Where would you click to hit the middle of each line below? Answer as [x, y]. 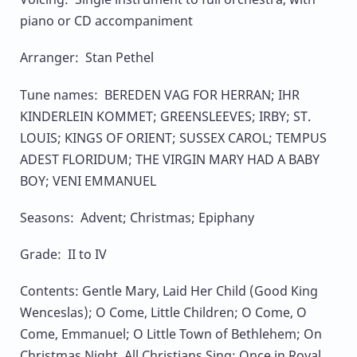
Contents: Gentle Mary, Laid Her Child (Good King [169, 291]
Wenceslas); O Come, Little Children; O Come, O [163, 313]
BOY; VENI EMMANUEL [88, 180]
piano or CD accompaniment [106, 21]
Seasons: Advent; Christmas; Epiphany [137, 217]
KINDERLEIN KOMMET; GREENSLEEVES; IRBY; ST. [165, 116]
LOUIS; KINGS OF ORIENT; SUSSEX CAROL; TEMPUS [173, 137]
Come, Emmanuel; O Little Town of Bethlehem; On [171, 334]
